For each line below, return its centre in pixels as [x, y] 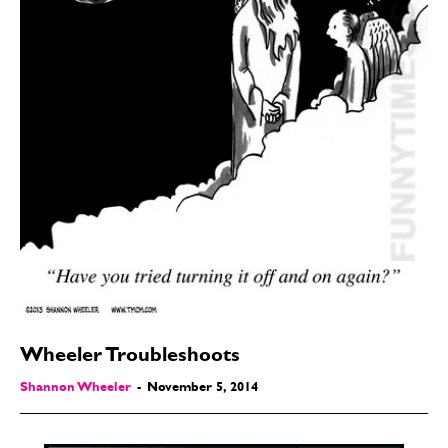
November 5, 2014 [202, 389]
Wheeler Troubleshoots [130, 357]
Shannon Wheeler [75, 389]
